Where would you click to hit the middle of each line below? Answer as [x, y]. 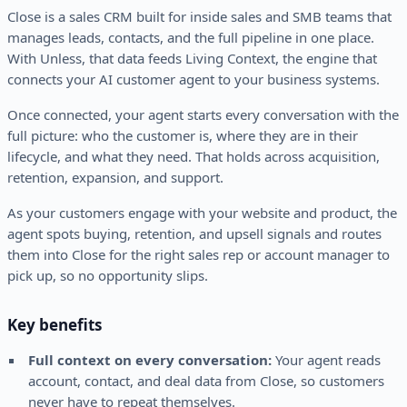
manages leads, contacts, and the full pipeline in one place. [191, 38]
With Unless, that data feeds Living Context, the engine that [192, 59]
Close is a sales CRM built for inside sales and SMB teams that [199, 17]
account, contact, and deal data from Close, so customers [206, 381]
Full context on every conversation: [149, 360]
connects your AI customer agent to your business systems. [194, 79]
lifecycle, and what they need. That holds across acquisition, [194, 157]
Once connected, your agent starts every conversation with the [203, 115]
